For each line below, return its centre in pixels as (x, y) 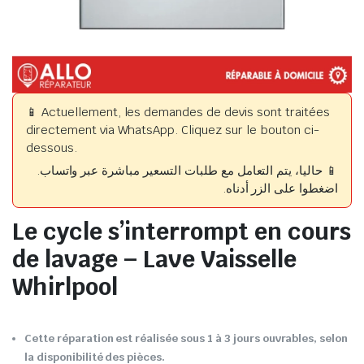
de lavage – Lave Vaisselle (154, 259)
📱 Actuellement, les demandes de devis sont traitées (178, 112)
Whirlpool (65, 286)
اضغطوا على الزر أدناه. (280, 188)
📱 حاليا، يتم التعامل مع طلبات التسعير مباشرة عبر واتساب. (187, 170)
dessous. (52, 147)
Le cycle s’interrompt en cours (182, 231)
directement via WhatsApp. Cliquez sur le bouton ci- (173, 130)
